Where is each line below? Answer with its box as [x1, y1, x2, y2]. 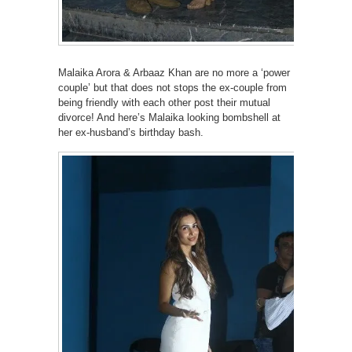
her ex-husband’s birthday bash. [58, 126, 203, 138]
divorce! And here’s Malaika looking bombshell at [58, 111, 280, 123]
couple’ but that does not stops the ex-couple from [58, 81, 287, 93]
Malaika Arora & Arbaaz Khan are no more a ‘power [58, 66, 290, 79]
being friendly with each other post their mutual [58, 96, 270, 108]
